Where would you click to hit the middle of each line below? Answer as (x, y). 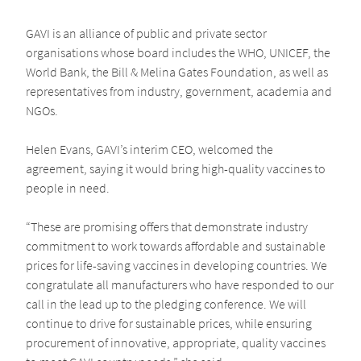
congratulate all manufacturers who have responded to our (180, 285)
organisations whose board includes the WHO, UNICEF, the (178, 53)
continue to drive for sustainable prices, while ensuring (169, 324)
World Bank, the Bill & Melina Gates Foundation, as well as (177, 72)
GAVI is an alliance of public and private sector (146, 33)
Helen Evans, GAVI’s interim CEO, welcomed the (149, 149)
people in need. (68, 188)
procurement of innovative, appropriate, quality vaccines (176, 343)
